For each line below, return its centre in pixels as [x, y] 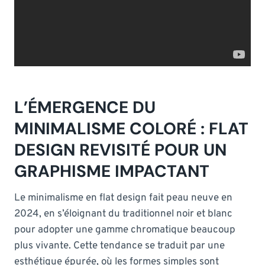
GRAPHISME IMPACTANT [112, 171]
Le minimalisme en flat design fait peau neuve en [123, 198]
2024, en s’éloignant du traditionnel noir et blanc [123, 214]
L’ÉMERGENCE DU [85, 107]
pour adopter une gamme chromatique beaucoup [125, 230]
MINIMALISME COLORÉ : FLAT [131, 128]
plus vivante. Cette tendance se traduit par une [119, 246]
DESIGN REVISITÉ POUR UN [120, 150]
